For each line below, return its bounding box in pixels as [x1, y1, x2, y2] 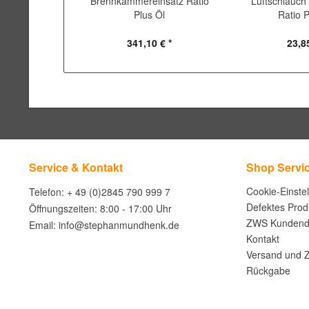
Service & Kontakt [29, 159, 123, 175]
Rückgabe [246, 263, 290, 277]
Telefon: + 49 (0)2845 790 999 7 [29, 185, 170, 199]
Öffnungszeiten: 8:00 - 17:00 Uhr [29, 201, 172, 215]
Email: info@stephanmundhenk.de [29, 218, 179, 232]
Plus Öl [134, 8, 166, 21]
